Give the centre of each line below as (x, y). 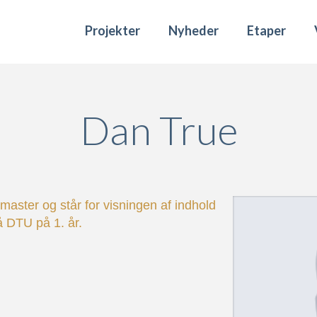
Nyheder (194, 30)
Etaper (266, 30)
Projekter (113, 30)
